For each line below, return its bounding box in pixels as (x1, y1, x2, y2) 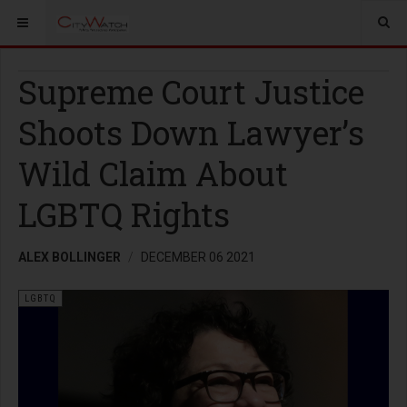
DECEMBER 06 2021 (141, 250, 255, 264)
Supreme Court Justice (18, 70, 364, 114)
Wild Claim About (18, 152, 288, 195)
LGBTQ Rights (18, 193, 230, 236)
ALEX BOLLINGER (18, 250, 121, 264)
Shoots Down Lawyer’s (18, 111, 364, 154)
